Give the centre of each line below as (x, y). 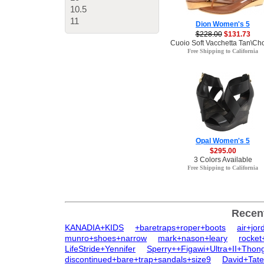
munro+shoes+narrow (106, 238)
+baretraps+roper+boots (180, 227)
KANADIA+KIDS (94, 227)
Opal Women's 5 (223, 141)
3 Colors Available (223, 160)
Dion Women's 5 (223, 24)
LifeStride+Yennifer (100, 249)
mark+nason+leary (193, 238)
